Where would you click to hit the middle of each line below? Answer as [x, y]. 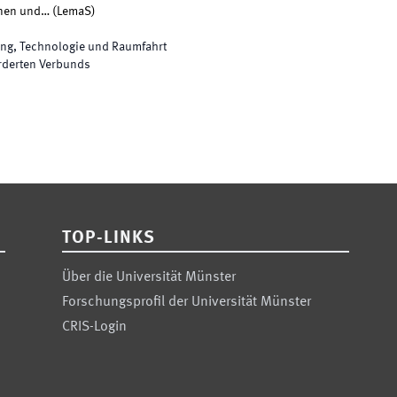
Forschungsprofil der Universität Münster [187, 302]
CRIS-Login [95, 327]
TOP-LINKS [109, 238]
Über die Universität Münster [149, 277]
